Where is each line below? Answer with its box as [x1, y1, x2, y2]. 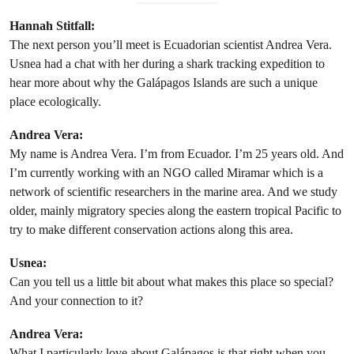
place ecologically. [9, 94, 101, 110]
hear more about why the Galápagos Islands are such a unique [9, 75, 318, 91]
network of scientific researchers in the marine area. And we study [9, 184, 337, 200]
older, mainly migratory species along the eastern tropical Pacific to [9, 203, 341, 219]
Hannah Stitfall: [9, 18, 95, 34]
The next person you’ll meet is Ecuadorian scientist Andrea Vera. [9, 37, 332, 53]
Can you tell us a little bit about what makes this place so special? [9, 274, 333, 290]
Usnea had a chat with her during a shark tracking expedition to [9, 56, 325, 72]
